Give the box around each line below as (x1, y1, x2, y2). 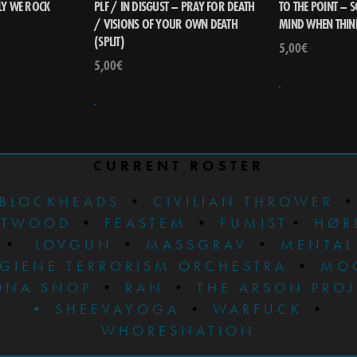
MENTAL (273, 234, 355, 253)
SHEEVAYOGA (54, 299, 180, 318)
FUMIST (219, 213, 288, 232)
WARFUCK (212, 299, 303, 318)
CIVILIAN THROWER (152, 191, 334, 210)
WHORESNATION (101, 320, 256, 339)
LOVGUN (35, 234, 113, 253)
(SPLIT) (94, 31, 124, 50)
